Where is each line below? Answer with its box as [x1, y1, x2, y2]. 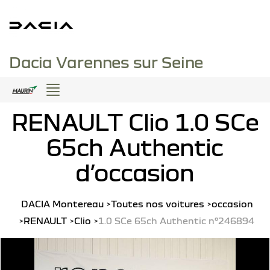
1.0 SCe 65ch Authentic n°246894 [98, 216, 254, 225]
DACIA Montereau [20, 199, 104, 209]
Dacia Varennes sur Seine [9, 53, 203, 71]
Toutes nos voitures [110, 199, 204, 209]
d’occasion [75, 159, 195, 185]
